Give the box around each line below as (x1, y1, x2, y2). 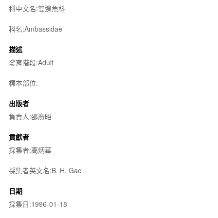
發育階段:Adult (8, 57, 54, 67)
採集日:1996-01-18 (8, 199, 67, 209)
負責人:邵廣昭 (8, 111, 52, 121)
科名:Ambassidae (8, 24, 62, 34)
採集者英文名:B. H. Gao (8, 165, 82, 175)
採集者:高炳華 (8, 145, 52, 155)
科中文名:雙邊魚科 (8, 3, 65, 13)
